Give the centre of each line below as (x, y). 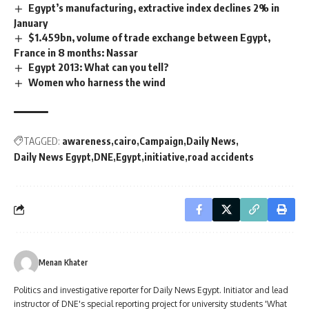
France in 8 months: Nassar (76, 53)
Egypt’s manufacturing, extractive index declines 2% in (154, 8)
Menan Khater (63, 262)
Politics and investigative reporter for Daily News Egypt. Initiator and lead (151, 290)
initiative (165, 157)
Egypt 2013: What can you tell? (99, 67)
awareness (87, 141)
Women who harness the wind (97, 82)
